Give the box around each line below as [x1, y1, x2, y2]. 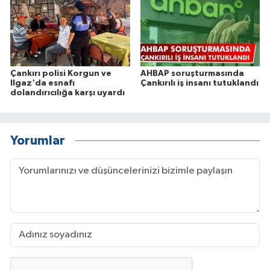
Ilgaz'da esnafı [10, 78, 75, 87]
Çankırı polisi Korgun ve [10, 69, 111, 78]
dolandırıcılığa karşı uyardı [10, 88, 125, 97]
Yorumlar [10, 134, 65, 148]
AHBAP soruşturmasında [140, 69, 244, 78]
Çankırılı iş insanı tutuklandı [140, 78, 259, 87]
